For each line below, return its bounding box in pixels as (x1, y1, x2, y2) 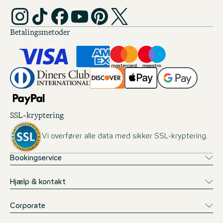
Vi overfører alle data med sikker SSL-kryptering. (42, 133, 208, 140)
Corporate (10, 203, 45, 210)
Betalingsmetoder (10, 25, 70, 38)
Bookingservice (10, 155, 62, 162)
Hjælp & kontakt (10, 179, 66, 186)
